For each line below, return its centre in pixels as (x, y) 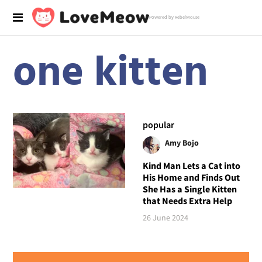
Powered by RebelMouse (174, 18)
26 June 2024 (165, 217)
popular (158, 124)
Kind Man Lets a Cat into (191, 165)
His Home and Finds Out (191, 177)
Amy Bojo (182, 142)
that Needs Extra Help (187, 200)
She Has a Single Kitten (189, 189)
